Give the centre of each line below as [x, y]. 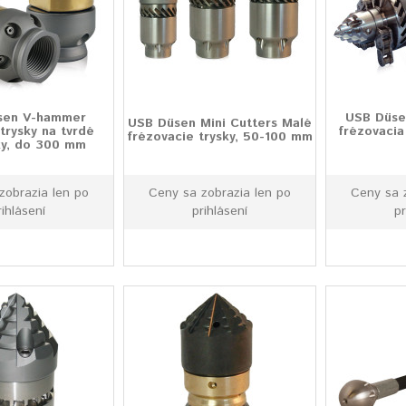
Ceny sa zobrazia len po [220, 193]
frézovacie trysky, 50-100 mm [220, 137]
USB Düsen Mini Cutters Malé [220, 123]
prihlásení [220, 211]
